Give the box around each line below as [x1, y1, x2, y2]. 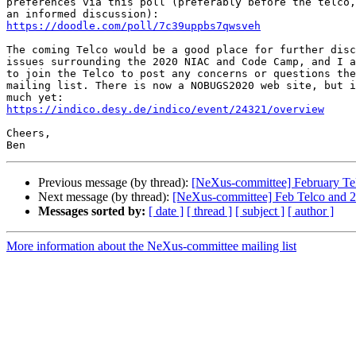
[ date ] [149, 204, 184, 219]
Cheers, [6, 127, 51, 140]
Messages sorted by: [38, 204, 145, 219]
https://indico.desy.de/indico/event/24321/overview [6, 103, 324, 116]
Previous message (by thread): [38, 176, 192, 190]
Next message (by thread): [38, 190, 172, 204]
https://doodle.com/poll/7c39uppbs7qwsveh [6, 20, 261, 33]
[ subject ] [235, 204, 284, 219]
